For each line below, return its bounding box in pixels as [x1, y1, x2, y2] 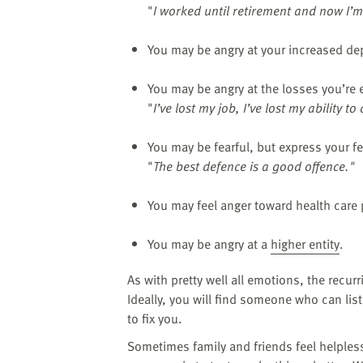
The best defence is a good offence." [153, 156, 355, 176]
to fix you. [127, 308, 182, 328]
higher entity [271, 233, 340, 254]
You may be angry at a [147, 233, 271, 254]
